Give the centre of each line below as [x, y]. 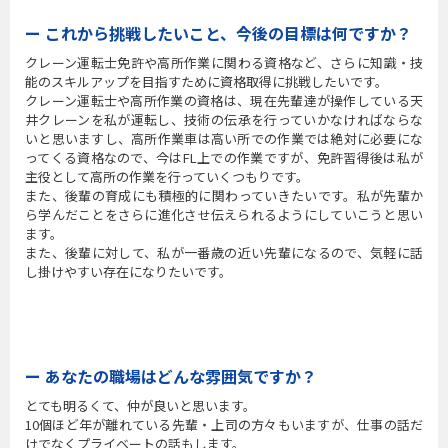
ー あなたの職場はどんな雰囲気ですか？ [171, 376]
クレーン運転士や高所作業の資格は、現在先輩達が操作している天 [224, 100]
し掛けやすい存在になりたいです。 [128, 271]
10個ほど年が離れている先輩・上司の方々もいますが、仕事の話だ [224, 424]
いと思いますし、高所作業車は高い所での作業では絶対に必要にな [224, 138]
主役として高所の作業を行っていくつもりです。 [167, 176]
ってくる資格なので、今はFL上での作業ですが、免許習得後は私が [224, 157]
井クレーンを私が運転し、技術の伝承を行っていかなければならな [224, 119]
